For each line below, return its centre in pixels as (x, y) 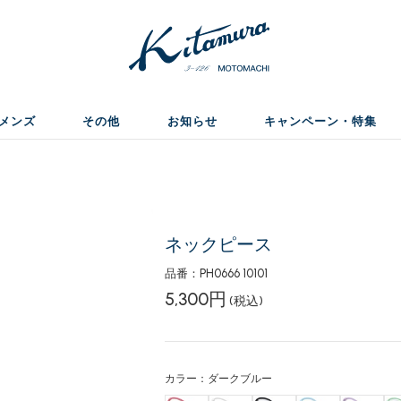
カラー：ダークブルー (218, 379)
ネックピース (218, 244)
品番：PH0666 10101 (216, 273)
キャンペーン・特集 (320, 121)
